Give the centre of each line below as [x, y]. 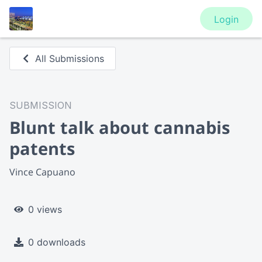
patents [42, 148]
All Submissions [70, 58]
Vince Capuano [42, 172]
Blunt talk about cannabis [120, 127]
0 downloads [57, 242]
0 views [45, 209]
